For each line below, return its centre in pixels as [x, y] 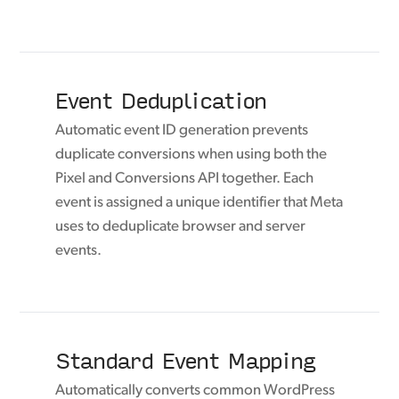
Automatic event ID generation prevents [182, 131]
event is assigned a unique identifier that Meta [199, 203]
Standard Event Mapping [186, 360]
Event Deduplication [161, 100]
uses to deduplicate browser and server [181, 227]
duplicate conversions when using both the [191, 155]
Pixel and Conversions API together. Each [185, 179]
